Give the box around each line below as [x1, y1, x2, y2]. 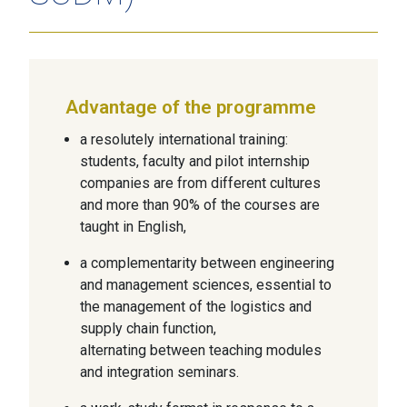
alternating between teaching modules [80, 341, 322, 359]
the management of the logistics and [80, 297, 312, 315]
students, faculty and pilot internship [80, 152, 310, 170]
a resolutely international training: [80, 130, 288, 148]
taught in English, [80, 217, 186, 235]
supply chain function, [80, 319, 216, 337]
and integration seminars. [80, 362, 239, 381]
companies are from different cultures [80, 174, 321, 192]
